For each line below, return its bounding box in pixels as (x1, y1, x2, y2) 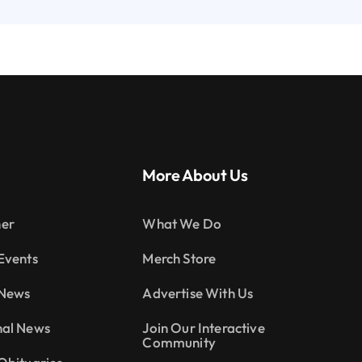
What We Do (142, 214, 222, 232)
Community (142, 333, 216, 351)
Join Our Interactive (142, 318, 265, 336)
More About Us (142, 164, 248, 185)
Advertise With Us (142, 284, 254, 301)
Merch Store (142, 249, 217, 267)
